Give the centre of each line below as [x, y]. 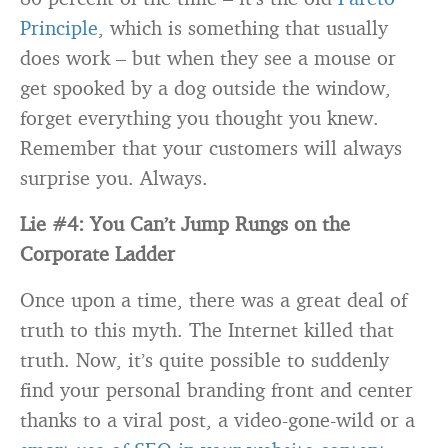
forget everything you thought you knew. [199, 117]
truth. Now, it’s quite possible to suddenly [204, 359]
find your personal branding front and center [216, 389]
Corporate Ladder [97, 253]
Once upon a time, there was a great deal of [213, 299]
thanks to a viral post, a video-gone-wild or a [217, 419]
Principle [59, 27]
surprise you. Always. [114, 177]
